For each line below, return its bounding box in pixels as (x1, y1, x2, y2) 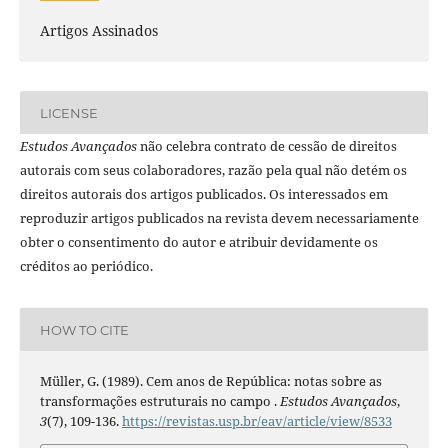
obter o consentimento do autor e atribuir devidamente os (19, 233, 378, 252)
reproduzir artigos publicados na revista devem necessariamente (19, 209, 419, 228)
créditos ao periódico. (19, 257, 153, 276)
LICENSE (39, 104, 98, 121)
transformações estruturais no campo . (39, 392, 280, 411)
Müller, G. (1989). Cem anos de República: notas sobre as (39, 372, 382, 391)
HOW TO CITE (39, 321, 129, 338)
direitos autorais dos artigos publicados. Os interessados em (19, 185, 388, 204)
